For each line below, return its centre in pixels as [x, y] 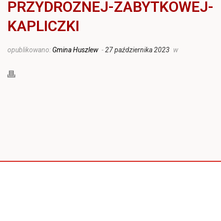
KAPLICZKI [43, 26]
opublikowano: [30, 50]
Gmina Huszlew [75, 50]
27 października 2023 [137, 50]
